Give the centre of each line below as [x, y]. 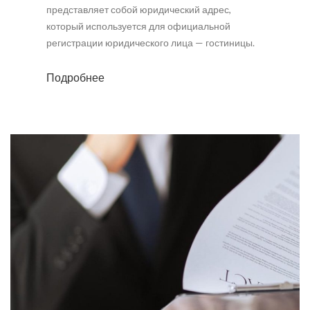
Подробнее [76, 77]
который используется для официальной [139, 26]
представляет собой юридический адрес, [139, 10]
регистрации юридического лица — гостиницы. [151, 43]
